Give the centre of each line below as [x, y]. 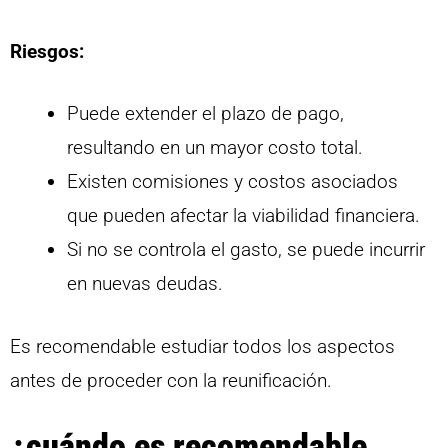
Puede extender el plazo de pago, [205, 114]
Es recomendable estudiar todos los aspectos [202, 346]
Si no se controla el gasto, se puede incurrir [246, 250]
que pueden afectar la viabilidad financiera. [243, 216]
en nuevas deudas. [145, 284]
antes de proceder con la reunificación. [171, 380]
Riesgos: [47, 51]
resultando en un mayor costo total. [215, 148]
